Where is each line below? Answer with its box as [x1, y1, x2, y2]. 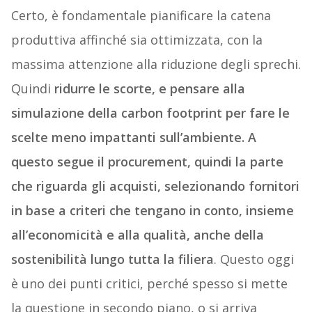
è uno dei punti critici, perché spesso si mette [10, 275, 288, 292]
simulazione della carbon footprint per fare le [10, 104, 290, 122]
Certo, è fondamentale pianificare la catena [10, 7, 271, 24]
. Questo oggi [213, 251, 294, 268]
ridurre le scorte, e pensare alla [54, 80, 245, 97]
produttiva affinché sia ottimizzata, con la [10, 31, 263, 49]
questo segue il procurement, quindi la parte [10, 153, 283, 171]
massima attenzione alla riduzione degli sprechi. [10, 56, 301, 73]
